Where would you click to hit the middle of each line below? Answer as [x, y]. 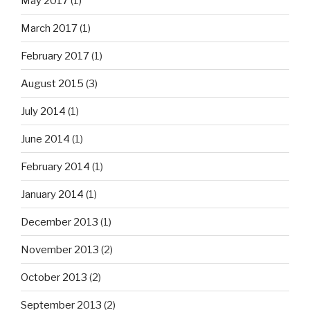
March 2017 [49, 28]
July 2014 [43, 111]
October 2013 [54, 277]
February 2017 [55, 56]
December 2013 [60, 222]
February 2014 [55, 166]
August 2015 [52, 83]
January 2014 [52, 194]
